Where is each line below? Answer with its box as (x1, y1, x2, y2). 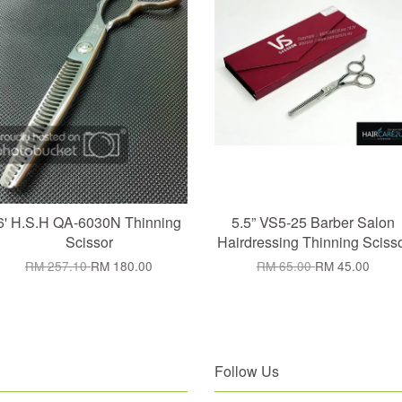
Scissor (65, 232, 113, 252)
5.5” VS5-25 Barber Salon (232, 212, 395, 232)
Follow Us (214, 361, 279, 381)
